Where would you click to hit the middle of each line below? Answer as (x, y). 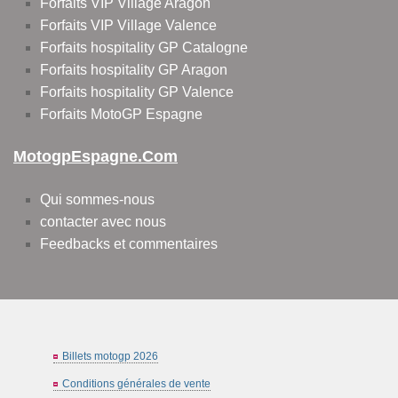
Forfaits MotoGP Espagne (121, 115)
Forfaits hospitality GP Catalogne (144, 48)
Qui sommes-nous (97, 200)
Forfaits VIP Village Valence (128, 26)
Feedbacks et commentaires (129, 244)
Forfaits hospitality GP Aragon (134, 70)
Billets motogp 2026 (110, 357)
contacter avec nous (103, 222)
